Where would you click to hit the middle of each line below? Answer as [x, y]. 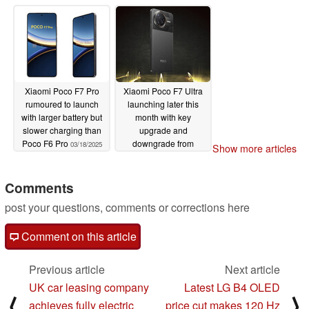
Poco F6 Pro [46, 143]
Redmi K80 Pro [163, 156]
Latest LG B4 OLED [232, 288]
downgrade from [163, 143]
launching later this [163, 103]
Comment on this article [78, 237]
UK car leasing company [89, 288]
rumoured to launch [62, 103]
